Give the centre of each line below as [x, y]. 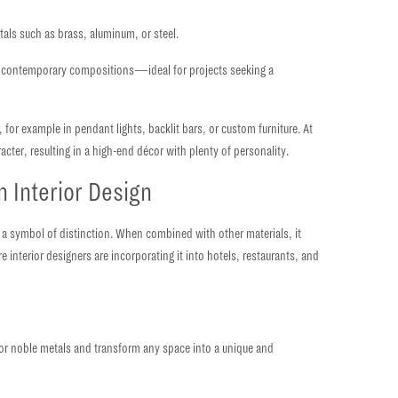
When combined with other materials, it [209, 234]
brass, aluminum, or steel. [119, 33]
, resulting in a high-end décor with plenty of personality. [157, 151]
